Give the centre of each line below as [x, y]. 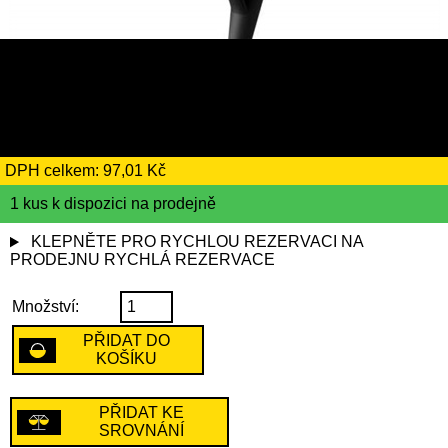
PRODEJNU [55, 260]
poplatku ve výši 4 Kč [170, 134]
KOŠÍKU [126, 359]
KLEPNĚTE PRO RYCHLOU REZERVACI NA [196, 242]
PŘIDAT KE [142, 413]
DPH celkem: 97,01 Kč [85, 171]
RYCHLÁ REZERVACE [189, 260]
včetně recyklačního [160, 98]
